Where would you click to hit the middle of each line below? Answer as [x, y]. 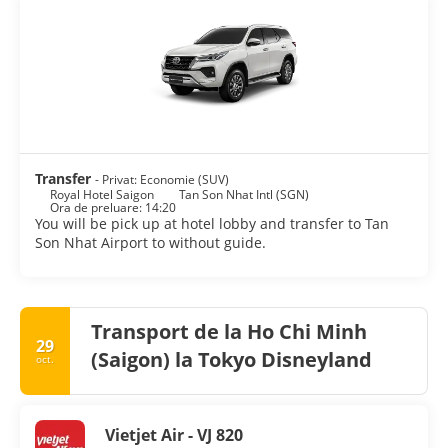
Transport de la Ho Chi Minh [229, 331]
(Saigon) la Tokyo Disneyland [231, 359]
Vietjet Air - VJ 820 [174, 434]
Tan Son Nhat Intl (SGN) [244, 194]
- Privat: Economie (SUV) [162, 179]
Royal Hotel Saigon [102, 194]
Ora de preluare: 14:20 [113, 207]
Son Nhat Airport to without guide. [150, 242]
